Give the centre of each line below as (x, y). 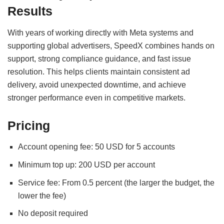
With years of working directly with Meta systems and (100, 32)
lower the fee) (42, 195)
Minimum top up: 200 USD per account (86, 165)
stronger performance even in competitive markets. (96, 97)
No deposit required (53, 213)
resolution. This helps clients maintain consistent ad (99, 71)
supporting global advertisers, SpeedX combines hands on (111, 45)
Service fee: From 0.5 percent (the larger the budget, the (116, 182)
